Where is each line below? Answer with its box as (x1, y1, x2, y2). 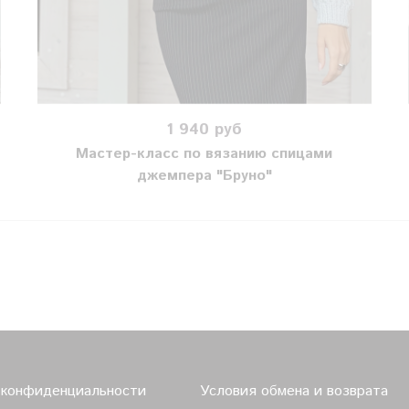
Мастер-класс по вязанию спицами (76, 143, 333, 165)
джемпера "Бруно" (136, 165, 272, 187)
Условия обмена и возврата (199, 380, 388, 402)
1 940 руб (166, 117, 243, 142)
